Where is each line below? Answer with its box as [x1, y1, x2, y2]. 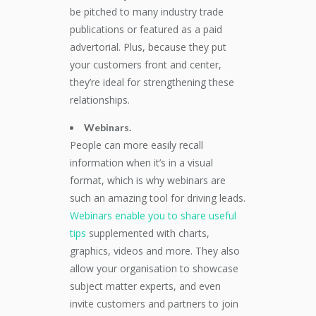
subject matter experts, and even [70, 279, 221, 293]
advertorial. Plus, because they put [70, 40, 226, 54]
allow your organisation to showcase [70, 262, 238, 275]
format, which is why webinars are [70, 174, 226, 187]
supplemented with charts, [86, 226, 209, 240]
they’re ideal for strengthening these [70, 75, 234, 89]
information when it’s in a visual [70, 156, 213, 169]
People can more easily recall [70, 138, 203, 152]
